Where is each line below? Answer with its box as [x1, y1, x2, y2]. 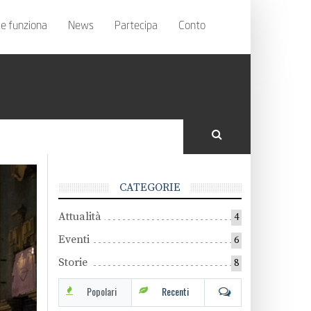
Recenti [162, 284, 190, 299]
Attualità [58, 210, 101, 224]
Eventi [58, 233, 90, 247]
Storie [58, 255, 87, 270]
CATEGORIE [119, 180, 180, 195]
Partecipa [115, 21, 158, 32]
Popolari [86, 284, 117, 299]
